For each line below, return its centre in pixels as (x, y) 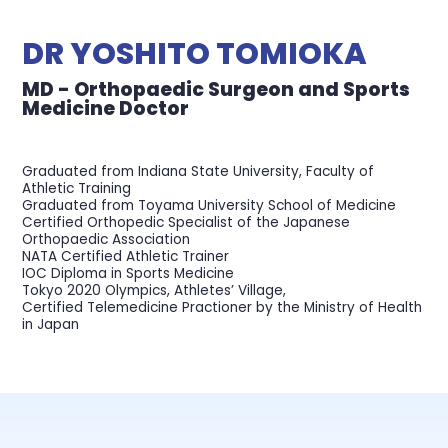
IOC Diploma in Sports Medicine (128, 273)
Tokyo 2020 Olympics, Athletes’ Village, (154, 290)
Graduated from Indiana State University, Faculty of (198, 171)
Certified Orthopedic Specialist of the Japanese (186, 222)
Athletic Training (77, 188)
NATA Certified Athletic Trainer (126, 256)
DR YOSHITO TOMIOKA (195, 53)
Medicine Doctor (106, 108)
